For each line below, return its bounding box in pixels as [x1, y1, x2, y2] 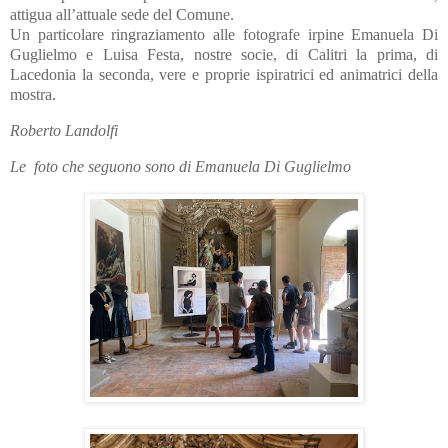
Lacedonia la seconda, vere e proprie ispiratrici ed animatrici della [10, 66, 438, 84]
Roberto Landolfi [10, 121, 118, 139]
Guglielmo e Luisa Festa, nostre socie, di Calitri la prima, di [10, 46, 438, 64]
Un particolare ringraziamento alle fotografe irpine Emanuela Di [10, 26, 438, 44]
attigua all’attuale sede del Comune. [10, 6, 234, 24]
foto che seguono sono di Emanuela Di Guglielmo [34, 157, 351, 175]
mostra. [10, 86, 56, 104]
